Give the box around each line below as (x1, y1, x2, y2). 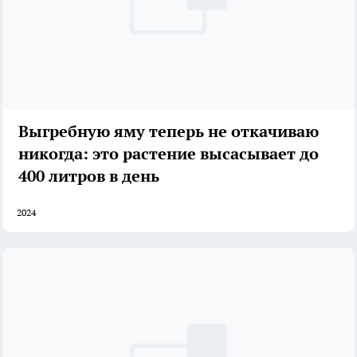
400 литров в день (18, 166, 159, 187)
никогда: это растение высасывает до (18, 143, 319, 165)
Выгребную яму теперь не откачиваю (18, 121, 319, 143)
